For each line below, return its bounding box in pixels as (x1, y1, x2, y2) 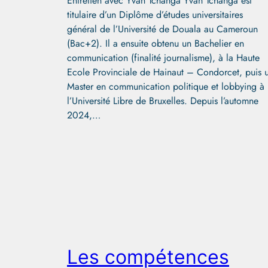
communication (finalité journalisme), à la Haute (67, 50, 260, 65)
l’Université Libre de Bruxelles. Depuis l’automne (67, 93, 258, 108)
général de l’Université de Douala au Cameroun (67, 22, 258, 36)
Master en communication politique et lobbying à (67, 79, 264, 93)
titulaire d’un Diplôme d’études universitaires (67, 7, 243, 22)
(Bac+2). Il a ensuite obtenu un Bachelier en (67, 36, 244, 50)
